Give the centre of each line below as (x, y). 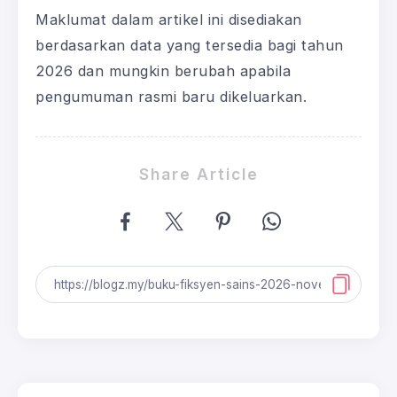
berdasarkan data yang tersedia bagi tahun (190, 46)
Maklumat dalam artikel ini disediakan (169, 20)
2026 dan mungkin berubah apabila (163, 71)
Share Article (198, 175)
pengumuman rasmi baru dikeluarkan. (171, 97)
